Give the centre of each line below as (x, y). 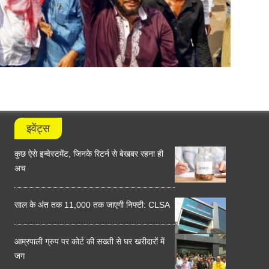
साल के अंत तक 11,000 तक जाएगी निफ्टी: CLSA (92, 205)
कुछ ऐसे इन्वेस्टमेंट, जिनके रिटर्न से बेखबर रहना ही (89, 154)
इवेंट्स (38, 129)
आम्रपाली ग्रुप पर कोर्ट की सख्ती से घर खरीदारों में (89, 242)
